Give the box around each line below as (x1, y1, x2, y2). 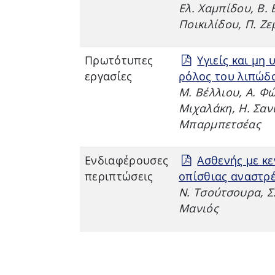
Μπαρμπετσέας (179, 116, 261, 131)
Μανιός (179, 200, 219, 215)
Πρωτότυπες (85, 52, 153, 68)
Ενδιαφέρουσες (85, 152, 169, 168)
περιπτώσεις (85, 168, 153, 184)
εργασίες (85, 68, 133, 83)
